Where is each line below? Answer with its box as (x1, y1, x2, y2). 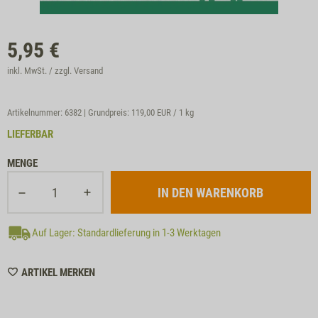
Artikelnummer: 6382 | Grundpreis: (7, 107, 131, 118)
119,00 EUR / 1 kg (131, 107, 194, 118)
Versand (74, 65, 103, 76)
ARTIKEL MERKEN (21, 266, 95, 279)
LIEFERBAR (7, 128, 53, 141)
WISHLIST (94, 265, 136, 278)
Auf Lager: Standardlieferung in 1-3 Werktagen (32, 226, 221, 239)
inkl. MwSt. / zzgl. (7, 65, 74, 76)
